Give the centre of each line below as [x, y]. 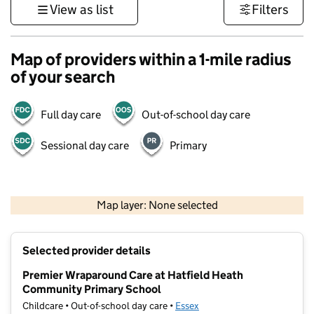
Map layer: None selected [157, 205]
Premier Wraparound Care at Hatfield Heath [133, 275]
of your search [63, 77]
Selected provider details [87, 251]
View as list [81, 9]
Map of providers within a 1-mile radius [151, 59]
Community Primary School [92, 289]
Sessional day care [85, 145]
